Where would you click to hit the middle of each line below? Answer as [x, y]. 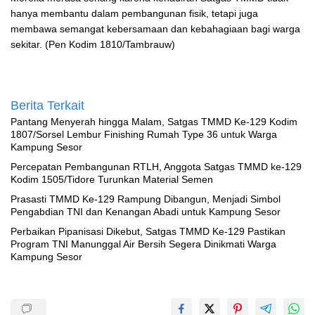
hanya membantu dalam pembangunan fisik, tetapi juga [134, 13]
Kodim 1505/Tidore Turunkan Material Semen [112, 179]
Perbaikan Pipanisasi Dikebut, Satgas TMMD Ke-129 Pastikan [148, 231]
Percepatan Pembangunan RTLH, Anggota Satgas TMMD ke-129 [156, 166]
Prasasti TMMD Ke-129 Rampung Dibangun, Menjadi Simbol [146, 199]
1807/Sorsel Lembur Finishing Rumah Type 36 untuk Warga [144, 134]
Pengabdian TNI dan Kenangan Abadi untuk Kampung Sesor [146, 211]
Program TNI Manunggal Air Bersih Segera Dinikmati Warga [143, 244]
